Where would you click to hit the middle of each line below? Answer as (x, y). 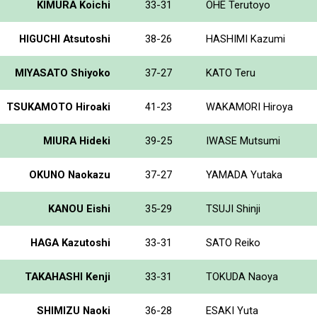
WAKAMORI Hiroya (249, 106)
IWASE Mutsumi (243, 140)
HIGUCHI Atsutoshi (65, 39)
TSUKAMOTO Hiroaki (58, 106)
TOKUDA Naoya (242, 276)
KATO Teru (231, 73)
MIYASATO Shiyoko (63, 73)
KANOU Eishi (79, 208)
